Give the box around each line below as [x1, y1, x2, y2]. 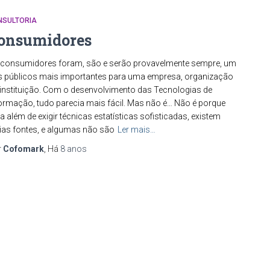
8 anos [60, 144, 87, 154]
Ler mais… [118, 125, 155, 134]
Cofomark [3, 144, 44, 154]
